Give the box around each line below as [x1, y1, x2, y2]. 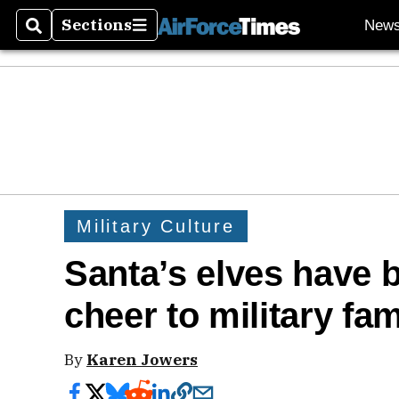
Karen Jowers [86, 349, 198, 370]
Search [26, 25, 84, 46]
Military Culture [77, 216, 235, 236]
